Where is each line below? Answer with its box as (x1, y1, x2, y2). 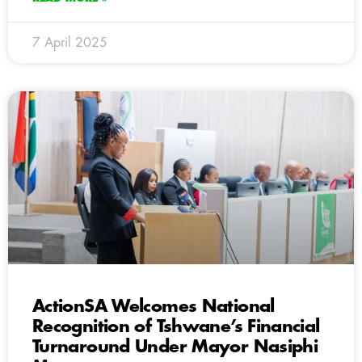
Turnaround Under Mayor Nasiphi (32, 338, 318, 356)
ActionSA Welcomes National (32, 297, 275, 315)
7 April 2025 (32, 36, 107, 49)
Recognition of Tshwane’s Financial (32, 318, 320, 335)
